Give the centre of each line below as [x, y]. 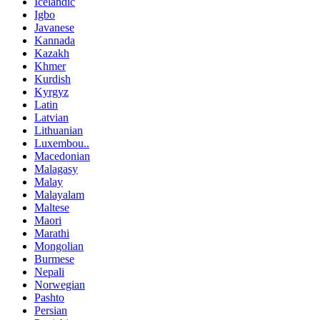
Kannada [55, 40]
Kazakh [52, 53]
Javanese [54, 27]
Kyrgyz [51, 91]
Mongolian [59, 246]
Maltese [52, 207]
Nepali [49, 271]
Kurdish [52, 79]
